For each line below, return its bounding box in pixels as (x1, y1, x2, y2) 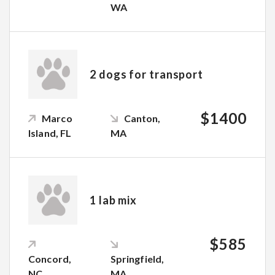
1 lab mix (90, 193, 137, 207)
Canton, (123, 112, 161, 124)
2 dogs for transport (90, 67, 203, 81)
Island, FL (28, 126, 72, 139)
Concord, (28, 252, 72, 265)
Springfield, (110, 252, 165, 265)
